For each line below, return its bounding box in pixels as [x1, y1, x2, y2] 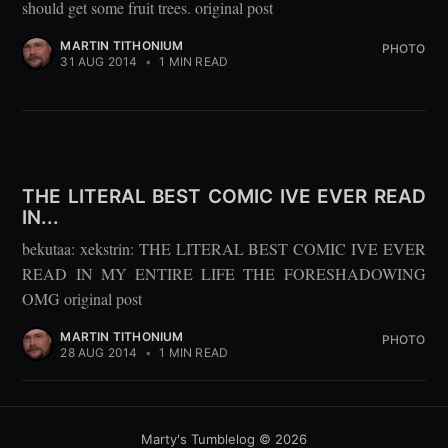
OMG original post [22, 287, 143, 309]
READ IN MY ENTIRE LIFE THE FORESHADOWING [22, 262, 426, 284]
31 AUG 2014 [60, 53, 138, 69]
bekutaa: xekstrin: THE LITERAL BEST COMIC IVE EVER [22, 237, 426, 259]
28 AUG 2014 [60, 344, 138, 360]
